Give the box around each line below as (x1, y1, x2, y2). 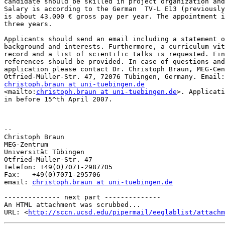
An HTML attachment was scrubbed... (4, 201, 141, 209)
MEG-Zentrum (4, 141, 48, 149)
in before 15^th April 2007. (4, 95, 113, 103)
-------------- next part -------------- (4, 193, 161, 201)
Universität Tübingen (4, 148, 84, 156)
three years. (4, 20, 52, 28)
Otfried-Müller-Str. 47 (4, 156, 92, 164)
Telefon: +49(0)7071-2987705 (4, 163, 113, 171)
